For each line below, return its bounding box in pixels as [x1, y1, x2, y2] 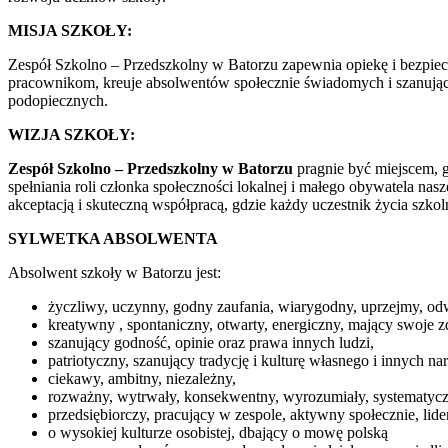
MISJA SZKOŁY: [8, 21, 132, 39]
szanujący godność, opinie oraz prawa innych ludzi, [48, 333, 374, 351]
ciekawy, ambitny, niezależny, [48, 369, 236, 387]
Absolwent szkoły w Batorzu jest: [8, 263, 221, 281]
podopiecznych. [8, 91, 108, 109]
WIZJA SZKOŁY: [8, 125, 135, 143]
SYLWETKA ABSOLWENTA [8, 229, 218, 247]
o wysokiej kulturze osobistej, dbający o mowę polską [48, 423, 388, 441]
